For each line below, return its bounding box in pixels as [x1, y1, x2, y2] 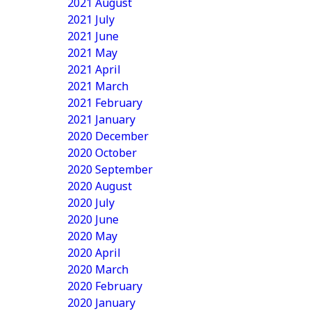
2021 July [67, 12, 115, 27]
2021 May [67, 45, 117, 60]
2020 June [67, 212, 119, 227]
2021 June [67, 28, 119, 44]
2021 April [67, 62, 121, 77]
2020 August [67, 178, 132, 194]
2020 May [67, 228, 117, 244]
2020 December [67, 128, 149, 144]
